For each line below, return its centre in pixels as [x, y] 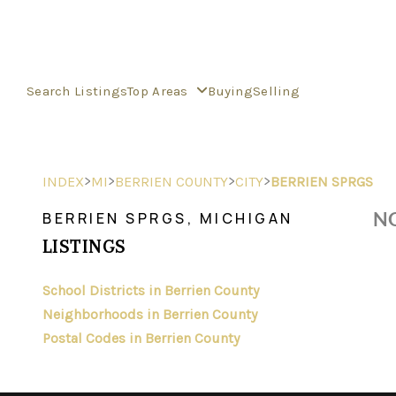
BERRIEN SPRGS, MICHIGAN [168, 218]
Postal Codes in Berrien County [141, 338]
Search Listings [77, 91]
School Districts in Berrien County [151, 290]
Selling [276, 91]
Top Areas [160, 91]
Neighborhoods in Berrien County [150, 314]
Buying [230, 91]
